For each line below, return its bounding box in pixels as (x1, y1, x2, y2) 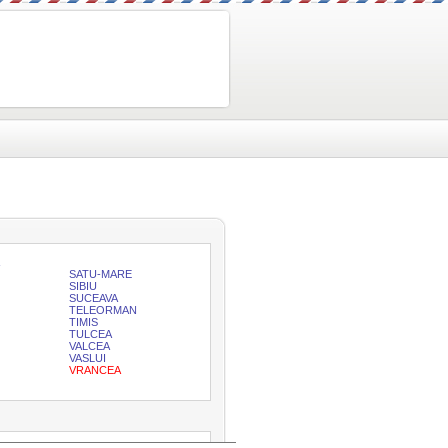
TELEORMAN (69, 304, 137, 316)
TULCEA (69, 328, 112, 340)
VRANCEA (69, 364, 121, 376)
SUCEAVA (69, 292, 118, 304)
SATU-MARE (69, 268, 132, 280)
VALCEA (69, 340, 110, 352)
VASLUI (69, 352, 106, 364)
